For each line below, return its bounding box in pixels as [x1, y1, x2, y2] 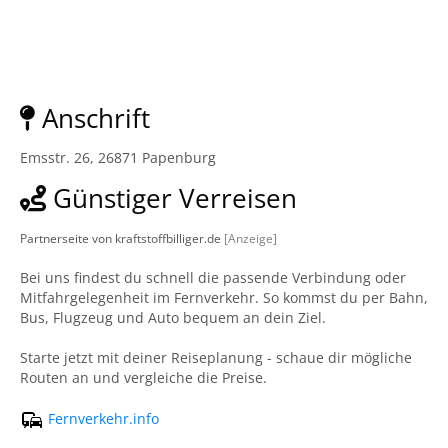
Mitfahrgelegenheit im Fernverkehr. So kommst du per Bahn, [20, 288, 428, 307]
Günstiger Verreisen [46, 180, 297, 216]
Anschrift [35, 100, 150, 136]
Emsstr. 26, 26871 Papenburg [20, 148, 216, 167]
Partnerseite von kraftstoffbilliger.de [20, 230, 224, 246]
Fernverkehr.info [44, 408, 159, 428]
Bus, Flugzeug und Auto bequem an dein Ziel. [20, 308, 326, 327]
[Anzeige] [224, 230, 277, 246]
